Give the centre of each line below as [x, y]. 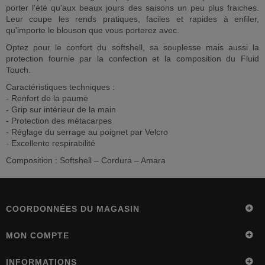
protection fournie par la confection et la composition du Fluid [132, 58]
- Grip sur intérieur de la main [61, 109]
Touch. [18, 70]
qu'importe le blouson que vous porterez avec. [93, 30]
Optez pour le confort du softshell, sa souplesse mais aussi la [132, 47]
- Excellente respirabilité [51, 143]
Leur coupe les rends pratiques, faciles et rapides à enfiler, [132, 19]
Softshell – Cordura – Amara [113, 160]
